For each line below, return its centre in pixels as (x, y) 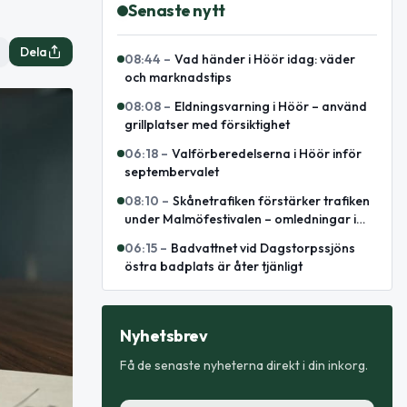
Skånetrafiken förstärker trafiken (271, 201)
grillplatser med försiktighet (207, 124)
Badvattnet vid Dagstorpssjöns (263, 248)
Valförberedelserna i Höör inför (267, 154)
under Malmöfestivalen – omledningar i (240, 219)
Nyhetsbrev (164, 336)
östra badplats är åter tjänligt (213, 266)
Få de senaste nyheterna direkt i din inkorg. (244, 365)
